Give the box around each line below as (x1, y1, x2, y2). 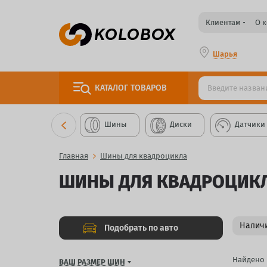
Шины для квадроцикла (100, 151, 187, 160)
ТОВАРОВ (131, 83, 167, 93)
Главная (59, 151, 88, 160)
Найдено (232, 254, 265, 264)
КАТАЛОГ (95, 83, 131, 93)
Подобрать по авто (104, 223, 178, 233)
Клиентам (205, 18, 241, 27)
